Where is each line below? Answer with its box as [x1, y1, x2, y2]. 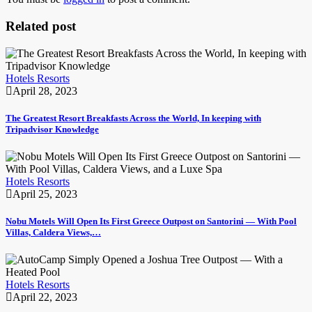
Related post [6, 19, 76, 33]
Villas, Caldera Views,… [6, 227, 101, 238]
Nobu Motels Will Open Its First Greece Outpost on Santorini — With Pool [6, 216, 297, 227]
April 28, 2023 [13, 84, 77, 97]
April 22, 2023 [13, 291, 77, 304]
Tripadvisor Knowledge [6, 123, 99, 134]
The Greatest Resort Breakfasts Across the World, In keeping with [6, 112, 261, 123]
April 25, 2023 [13, 188, 77, 201]
